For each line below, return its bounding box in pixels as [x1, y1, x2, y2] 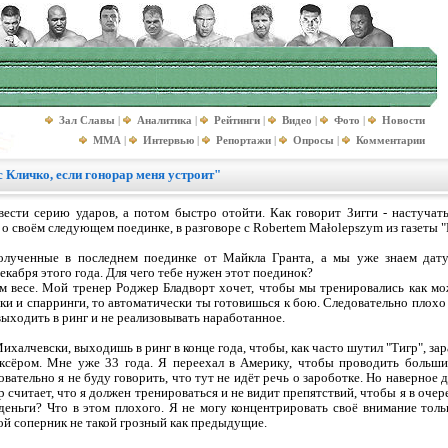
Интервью [143, 134, 194, 146]
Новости [382, 114, 425, 126]
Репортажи [216, 134, 271, 146]
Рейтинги [214, 114, 260, 126]
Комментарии [356, 134, 425, 146]
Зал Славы [59, 114, 115, 126]
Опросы [293, 134, 334, 146]
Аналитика [137, 114, 192, 126]
